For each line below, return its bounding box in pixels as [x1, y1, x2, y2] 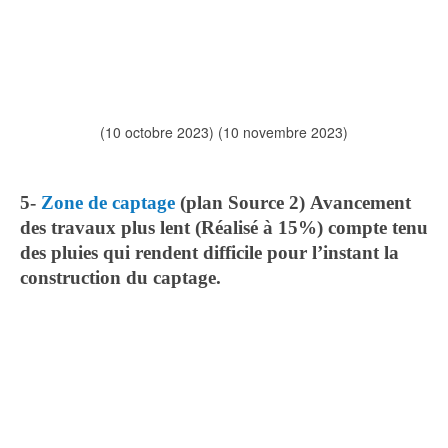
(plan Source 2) [180, 192, 305, 214]
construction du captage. [20, 267, 221, 289]
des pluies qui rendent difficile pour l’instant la [20, 242, 399, 264]
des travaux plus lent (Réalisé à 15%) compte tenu [20, 217, 428, 239]
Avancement [310, 192, 411, 214]
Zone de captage [41, 192, 180, 214]
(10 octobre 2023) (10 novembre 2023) [100, 122, 348, 143]
